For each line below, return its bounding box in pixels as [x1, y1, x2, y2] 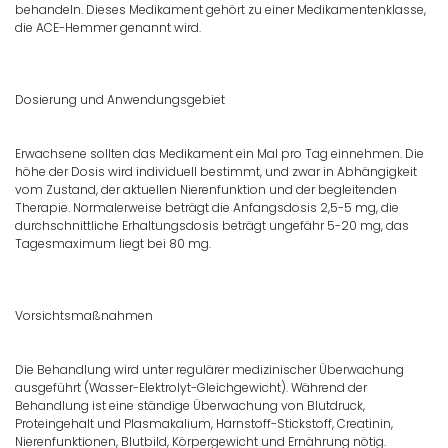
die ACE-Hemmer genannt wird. [15, 19, 201, 37]
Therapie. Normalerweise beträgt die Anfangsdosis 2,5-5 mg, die [15, 199, 399, 217]
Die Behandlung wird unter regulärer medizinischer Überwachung [15, 361, 404, 379]
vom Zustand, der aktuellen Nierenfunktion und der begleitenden [15, 181, 397, 199]
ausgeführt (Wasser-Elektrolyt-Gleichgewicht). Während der [15, 379, 367, 397]
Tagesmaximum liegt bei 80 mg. [15, 235, 211, 253]
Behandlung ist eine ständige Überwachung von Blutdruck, [15, 397, 365, 415]
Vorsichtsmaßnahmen [15, 307, 153, 325]
